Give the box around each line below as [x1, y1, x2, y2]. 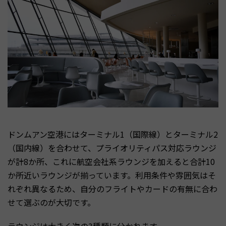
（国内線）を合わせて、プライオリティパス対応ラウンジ [8, 142, 216, 154]
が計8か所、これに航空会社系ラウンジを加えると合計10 [8, 155, 215, 168]
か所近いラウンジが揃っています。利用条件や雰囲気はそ [8, 169, 216, 182]
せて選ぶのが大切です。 [8, 196, 95, 209]
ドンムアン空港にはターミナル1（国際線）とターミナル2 [8, 128, 218, 141]
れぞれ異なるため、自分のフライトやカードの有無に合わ [8, 183, 217, 195]
